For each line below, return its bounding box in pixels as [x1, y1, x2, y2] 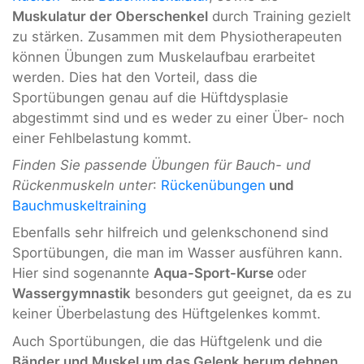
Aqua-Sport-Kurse [154, 265, 277, 282]
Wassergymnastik [12, 285, 131, 302]
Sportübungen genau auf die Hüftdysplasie [12, 89, 288, 106]
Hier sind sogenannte [12, 265, 154, 282]
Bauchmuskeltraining [12, 197, 146, 214]
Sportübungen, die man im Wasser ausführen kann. [12, 245, 343, 262]
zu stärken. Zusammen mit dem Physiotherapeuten [12, 28, 342, 45]
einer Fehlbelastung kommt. [12, 129, 192, 146]
